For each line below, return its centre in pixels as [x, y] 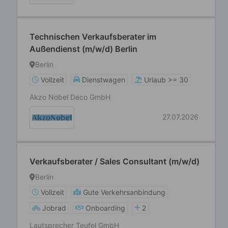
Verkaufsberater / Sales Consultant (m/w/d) [115, 161]
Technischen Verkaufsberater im [93, 37]
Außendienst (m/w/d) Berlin [83, 49]
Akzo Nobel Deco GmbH [70, 97]
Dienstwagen [104, 80]
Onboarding [105, 208]
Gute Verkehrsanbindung [124, 192]
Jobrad [54, 208]
